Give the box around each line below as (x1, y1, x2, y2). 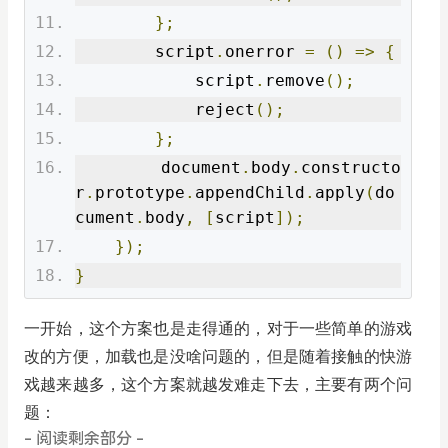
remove (265, 71, 325, 90)
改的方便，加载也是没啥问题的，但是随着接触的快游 (24, 348, 412, 365)
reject (195, 100, 255, 119)
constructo (301, 158, 401, 177)
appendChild (195, 183, 305, 202)
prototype (95, 183, 185, 202)
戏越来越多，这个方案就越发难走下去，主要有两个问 (24, 376, 412, 393)
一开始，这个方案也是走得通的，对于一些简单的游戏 (24, 320, 412, 337)
